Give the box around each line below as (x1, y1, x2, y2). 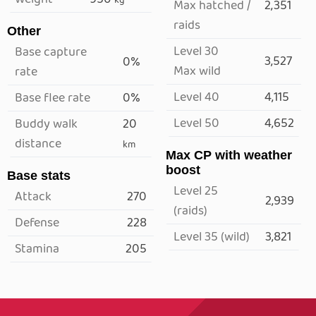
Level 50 (174, 114, 219, 134)
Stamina (15, 239, 59, 260)
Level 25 (174, 181, 218, 202)
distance (15, 134, 61, 154)
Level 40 (174, 87, 219, 108)
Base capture (15, 42, 87, 63)
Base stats (7, 169, 71, 183)
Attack (15, 187, 51, 207)
